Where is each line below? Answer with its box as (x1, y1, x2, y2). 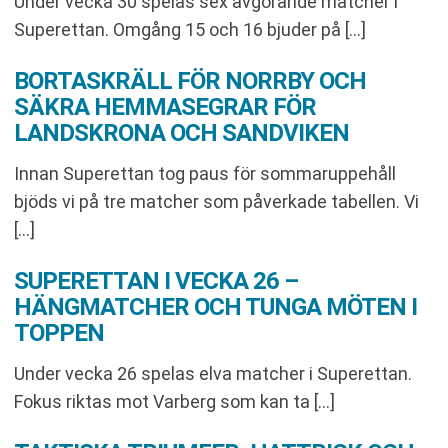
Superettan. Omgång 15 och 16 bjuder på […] (14, 19, 366, 40)
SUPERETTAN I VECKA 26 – (14, 267, 298, 295)
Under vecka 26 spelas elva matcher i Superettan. (14, 363, 412, 384)
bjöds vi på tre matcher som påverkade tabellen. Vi (14, 191, 419, 212)
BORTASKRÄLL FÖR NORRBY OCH (14, 67, 366, 95)
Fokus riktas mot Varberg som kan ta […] (14, 391, 335, 412)
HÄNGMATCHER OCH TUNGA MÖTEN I (14, 293, 417, 321)
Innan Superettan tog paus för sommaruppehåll (14, 163, 396, 184)
